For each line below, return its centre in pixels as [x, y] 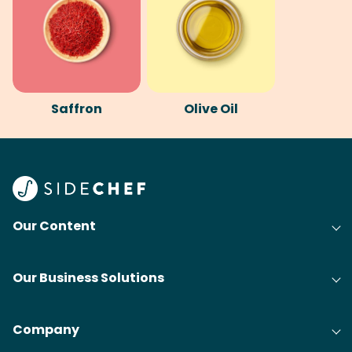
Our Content [54, 226]
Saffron [77, 109]
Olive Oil [211, 109]
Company [46, 330]
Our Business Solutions [88, 278]
